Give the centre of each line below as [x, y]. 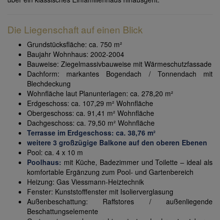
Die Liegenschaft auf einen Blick [75, 29]
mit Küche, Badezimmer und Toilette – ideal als [137, 162]
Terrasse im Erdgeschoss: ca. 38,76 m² [91, 133]
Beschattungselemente [63, 211]
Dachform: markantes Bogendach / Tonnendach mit [120, 74]
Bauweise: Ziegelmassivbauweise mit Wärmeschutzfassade [119, 64]
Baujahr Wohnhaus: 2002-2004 [76, 54]
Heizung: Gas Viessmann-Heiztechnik [85, 182]
